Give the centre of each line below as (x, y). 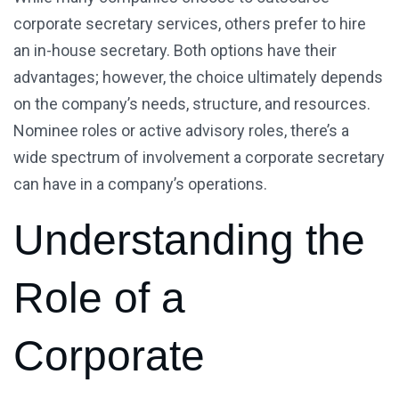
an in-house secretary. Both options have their (175, 51)
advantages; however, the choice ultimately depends (198, 77)
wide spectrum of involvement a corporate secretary (199, 158)
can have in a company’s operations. (140, 184)
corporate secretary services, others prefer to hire (190, 24)
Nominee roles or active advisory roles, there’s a (181, 131)
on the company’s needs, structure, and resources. (192, 104)
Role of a (99, 298)
